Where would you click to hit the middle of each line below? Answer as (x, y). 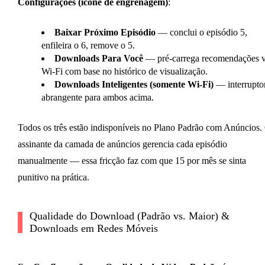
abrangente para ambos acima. (97, 98)
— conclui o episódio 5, (201, 33)
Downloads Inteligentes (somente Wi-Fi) (134, 85)
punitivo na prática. (53, 177)
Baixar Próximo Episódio (105, 33)
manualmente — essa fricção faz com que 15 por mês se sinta (132, 161)
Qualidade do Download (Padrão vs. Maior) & (129, 216)
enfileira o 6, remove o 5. (88, 46)
